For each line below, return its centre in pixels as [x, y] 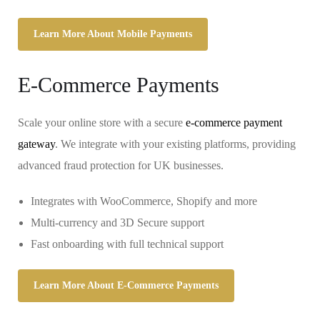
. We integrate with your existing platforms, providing [175, 144]
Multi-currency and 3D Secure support [117, 222]
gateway [36, 144]
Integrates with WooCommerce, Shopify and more [144, 201]
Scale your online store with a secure [102, 122]
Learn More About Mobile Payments [113, 34]
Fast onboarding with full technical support [127, 244]
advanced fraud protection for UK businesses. [121, 165]
